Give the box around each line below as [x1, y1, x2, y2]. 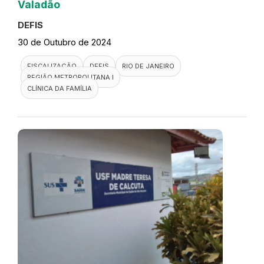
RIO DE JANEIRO [122, 61, 174, 70]
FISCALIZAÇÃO [27, 61, 77, 70]
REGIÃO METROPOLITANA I [27, 72, 114, 81]
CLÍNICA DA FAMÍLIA [27, 84, 92, 93]
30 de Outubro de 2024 [18, 36, 111, 48]
